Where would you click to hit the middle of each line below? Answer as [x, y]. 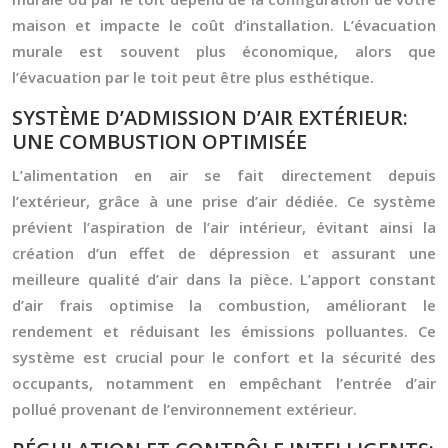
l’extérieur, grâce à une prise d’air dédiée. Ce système [224, 201]
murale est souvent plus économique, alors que [224, 51]
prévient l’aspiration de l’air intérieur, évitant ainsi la [224, 227]
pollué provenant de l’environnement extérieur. [184, 409]
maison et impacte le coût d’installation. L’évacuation [224, 25]
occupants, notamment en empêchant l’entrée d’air [224, 383]
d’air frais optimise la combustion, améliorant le [224, 305]
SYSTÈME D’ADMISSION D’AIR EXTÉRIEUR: [210, 117]
